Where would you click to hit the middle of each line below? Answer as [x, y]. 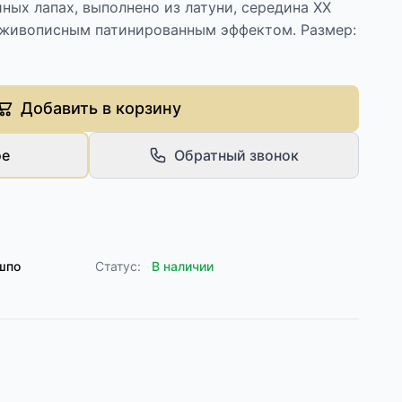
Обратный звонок [236, 155]
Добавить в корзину [100, 108]
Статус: [118, 266]
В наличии [183, 266]
